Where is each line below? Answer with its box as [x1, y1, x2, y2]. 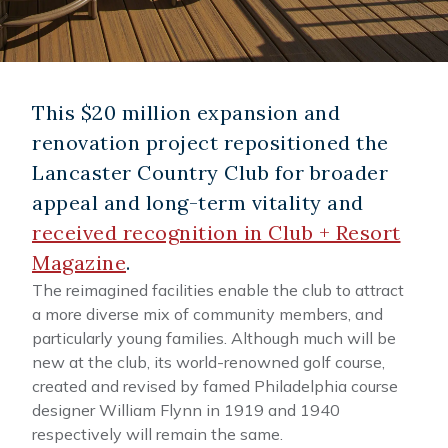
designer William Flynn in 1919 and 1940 [32, 400, 340, 420]
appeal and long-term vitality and [32, 190, 364, 215]
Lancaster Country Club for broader [32, 160, 388, 185]
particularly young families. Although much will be [32, 328, 396, 348]
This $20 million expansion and [32, 100, 340, 125]
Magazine [32, 250, 126, 275]
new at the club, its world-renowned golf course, [32, 352, 385, 372]
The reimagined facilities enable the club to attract [32, 280, 404, 300]
